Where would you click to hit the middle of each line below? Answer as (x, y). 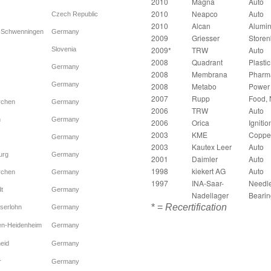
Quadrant (207, 62)
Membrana (209, 74)
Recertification (196, 207)
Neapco (204, 14)
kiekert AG (208, 171)
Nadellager (210, 195)
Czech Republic (75, 14)
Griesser (205, 38)
